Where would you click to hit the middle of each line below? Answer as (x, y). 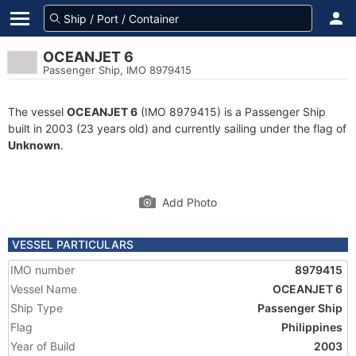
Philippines (312, 327)
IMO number (43, 270)
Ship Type (37, 308)
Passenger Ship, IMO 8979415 (117, 70)
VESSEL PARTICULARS (73, 244)
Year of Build (43, 346)
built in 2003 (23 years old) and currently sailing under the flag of (177, 128)
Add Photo (190, 202)
